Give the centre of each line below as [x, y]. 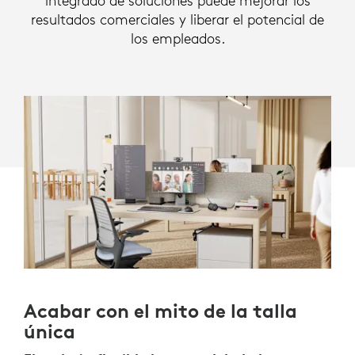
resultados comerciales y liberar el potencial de [177, 19]
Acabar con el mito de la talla [160, 311]
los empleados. [177, 38]
